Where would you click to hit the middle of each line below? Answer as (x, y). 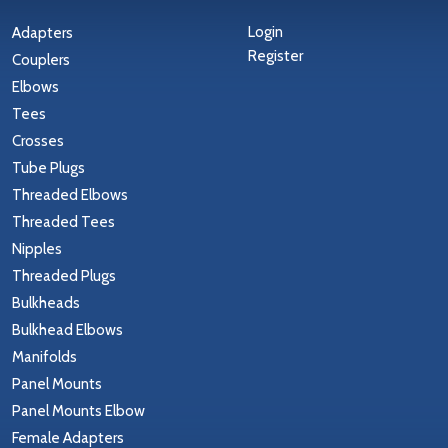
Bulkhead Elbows (68, 329)
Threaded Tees (64, 221)
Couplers (41, 59)
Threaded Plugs (64, 275)
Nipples (37, 248)
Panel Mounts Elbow (79, 410)
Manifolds (45, 356)
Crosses (38, 140)
